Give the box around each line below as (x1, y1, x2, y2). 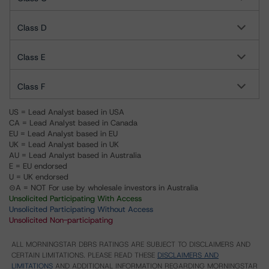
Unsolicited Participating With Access (9, 193, 142, 204)
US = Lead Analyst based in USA (9, 107, 124, 117)
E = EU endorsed (9, 161, 67, 171)
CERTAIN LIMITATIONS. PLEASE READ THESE (11, 250, 157, 260)
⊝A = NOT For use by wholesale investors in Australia (9, 183, 198, 193)
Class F (17, 81, 45, 92)
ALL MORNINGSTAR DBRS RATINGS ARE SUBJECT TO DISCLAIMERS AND (11, 240, 250, 249)
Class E (17, 52, 46, 62)
